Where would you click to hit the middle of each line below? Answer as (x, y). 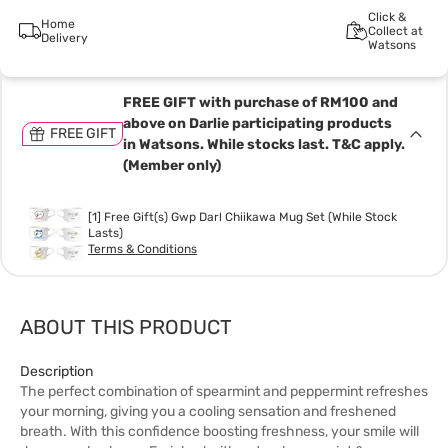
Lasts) (105, 233)
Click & (386, 17)
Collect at (395, 31)
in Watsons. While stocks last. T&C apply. (264, 144)
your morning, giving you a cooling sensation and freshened (208, 411)
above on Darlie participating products (257, 123)
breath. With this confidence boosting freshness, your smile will (219, 431)
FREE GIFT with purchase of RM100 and (260, 102)
